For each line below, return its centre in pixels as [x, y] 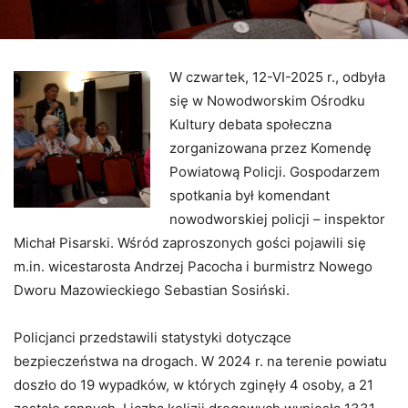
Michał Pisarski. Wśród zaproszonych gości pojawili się [190, 242]
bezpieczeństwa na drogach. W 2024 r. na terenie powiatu [200, 361]
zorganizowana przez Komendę [270, 148]
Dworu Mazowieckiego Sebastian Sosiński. [152, 290]
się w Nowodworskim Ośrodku [267, 100]
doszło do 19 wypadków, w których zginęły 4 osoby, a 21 [194, 384]
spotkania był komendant [250, 195]
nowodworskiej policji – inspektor [277, 219]
